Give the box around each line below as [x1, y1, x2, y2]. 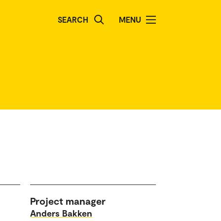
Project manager [30, 195, 106, 207]
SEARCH [58, 15, 88, 24]
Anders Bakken [30, 208, 92, 219]
